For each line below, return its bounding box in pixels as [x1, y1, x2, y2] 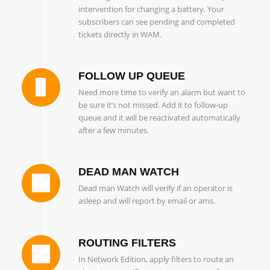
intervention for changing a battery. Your [78, 4, 224, 15]
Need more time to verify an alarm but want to [78, 87, 245, 98]
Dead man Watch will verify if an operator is [78, 183, 233, 194]
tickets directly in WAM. [78, 29, 162, 40]
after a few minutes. [78, 125, 149, 136]
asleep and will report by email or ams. [78, 195, 215, 207]
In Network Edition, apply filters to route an [78, 253, 234, 265]
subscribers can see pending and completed [78, 16, 235, 28]
